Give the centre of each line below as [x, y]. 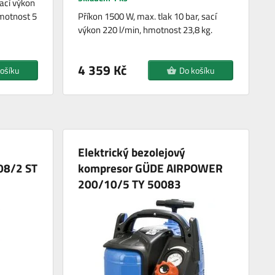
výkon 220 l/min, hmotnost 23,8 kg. [145, 29]
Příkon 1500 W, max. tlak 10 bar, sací [148, 16]
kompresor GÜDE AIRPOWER [151, 168]
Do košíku [197, 70]
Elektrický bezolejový [132, 152]
